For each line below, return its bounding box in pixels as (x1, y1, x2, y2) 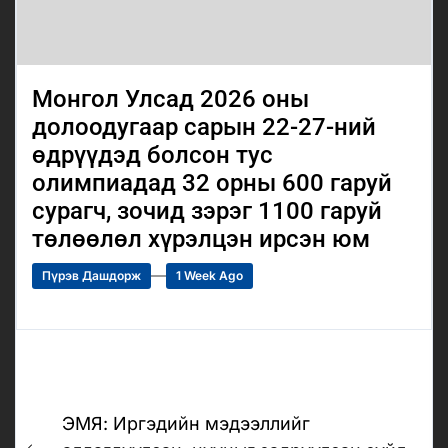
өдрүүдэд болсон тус (32, 140, 273, 169)
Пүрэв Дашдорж (42, 267, 141, 283)
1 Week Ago (176, 267, 243, 283)
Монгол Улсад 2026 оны (32, 84, 309, 113)
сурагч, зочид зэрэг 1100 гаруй (32, 196, 382, 225)
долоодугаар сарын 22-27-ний (32, 112, 376, 141)
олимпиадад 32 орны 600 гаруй (32, 168, 392, 197)
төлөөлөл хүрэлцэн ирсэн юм (32, 224, 370, 253)
